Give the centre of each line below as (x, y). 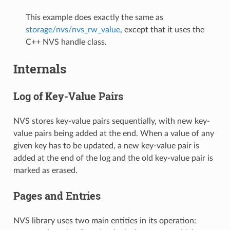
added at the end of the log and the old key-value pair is (113, 158)
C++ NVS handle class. (66, 42)
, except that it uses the (162, 30)
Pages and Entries (57, 195)
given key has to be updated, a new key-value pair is (106, 146)
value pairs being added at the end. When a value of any (113, 133)
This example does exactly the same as (94, 17)
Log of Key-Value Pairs (68, 96)
